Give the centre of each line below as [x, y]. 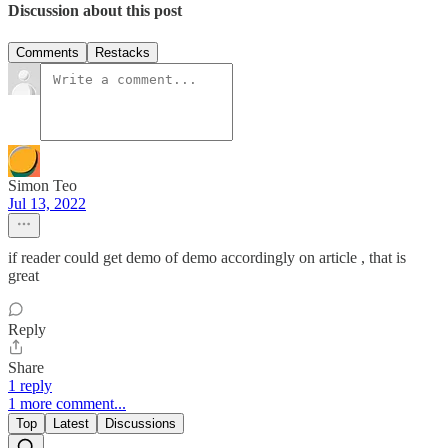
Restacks [122, 52]
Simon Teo [42, 185]
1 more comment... [67, 403]
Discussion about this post [95, 11]
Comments [47, 52]
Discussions [140, 423]
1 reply [30, 385]
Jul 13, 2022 [47, 203]
